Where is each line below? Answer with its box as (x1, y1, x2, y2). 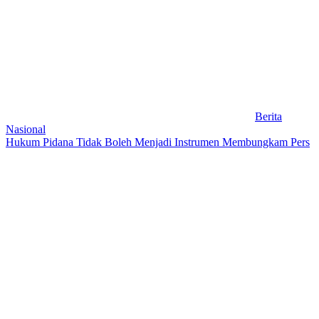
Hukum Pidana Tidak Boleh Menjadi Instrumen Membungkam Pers (6, 135, 310, 148)
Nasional (6, 122, 46, 135)
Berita (255, 110, 282, 122)
